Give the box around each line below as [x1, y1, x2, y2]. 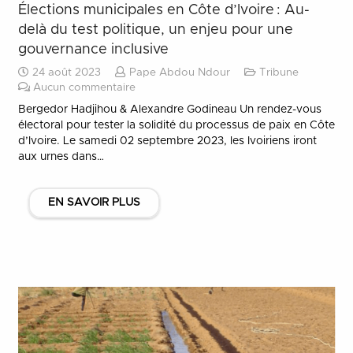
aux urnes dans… [17, 150, 104, 162]
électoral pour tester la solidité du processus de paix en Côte [17, 119, 335, 131]
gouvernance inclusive [17, 42, 169, 57]
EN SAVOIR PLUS [47, 197, 140, 208]
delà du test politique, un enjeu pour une [17, 22, 293, 37]
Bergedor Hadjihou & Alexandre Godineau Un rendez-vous [17, 103, 321, 115]
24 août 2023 [28, 67, 101, 78]
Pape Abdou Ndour [128, 67, 230, 78]
